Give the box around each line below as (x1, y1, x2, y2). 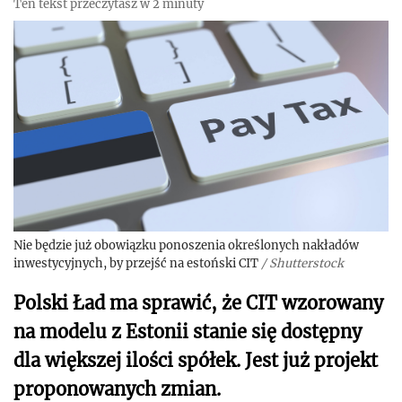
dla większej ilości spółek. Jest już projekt (13, 349, 378, 372)
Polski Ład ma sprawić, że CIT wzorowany (13, 292, 383, 315)
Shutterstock (269, 256, 344, 272)
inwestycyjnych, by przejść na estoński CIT (13, 256, 258, 272)
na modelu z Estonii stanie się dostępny (13, 320, 362, 344)
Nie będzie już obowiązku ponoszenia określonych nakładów (13, 238, 359, 254)
